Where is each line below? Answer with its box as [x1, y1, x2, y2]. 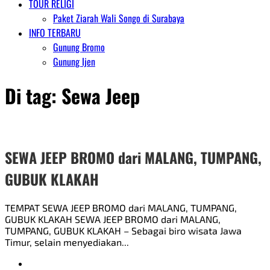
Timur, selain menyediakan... [5, 236, 129, 248]
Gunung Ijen [53, 54, 95, 69]
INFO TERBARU [29, 25, 81, 40]
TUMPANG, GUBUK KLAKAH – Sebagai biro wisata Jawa [5, 224, 242, 236]
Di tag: [5, 81, 61, 110]
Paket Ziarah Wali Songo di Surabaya [53, 11, 184, 25]
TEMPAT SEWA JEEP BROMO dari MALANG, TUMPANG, [5, 201, 237, 213]
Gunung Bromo [53, 40, 105, 54]
